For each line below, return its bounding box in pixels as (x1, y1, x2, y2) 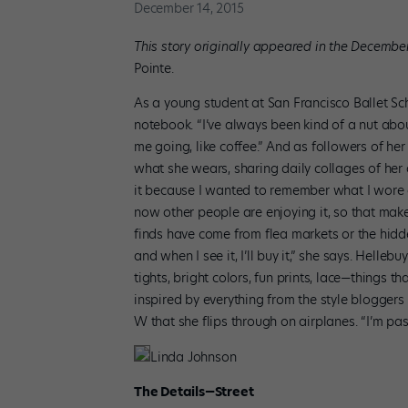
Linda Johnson (150, 347, 237, 366)
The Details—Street (134, 382, 254, 401)
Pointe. (134, 58, 174, 77)
